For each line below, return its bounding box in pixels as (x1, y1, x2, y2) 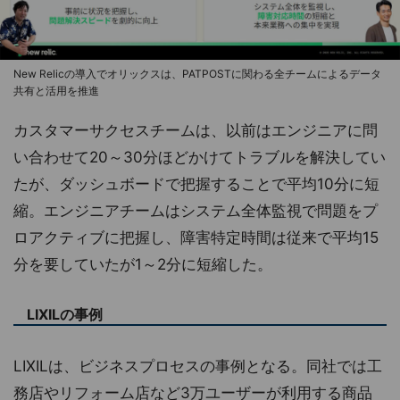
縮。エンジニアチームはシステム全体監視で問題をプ (13, 201, 378, 220)
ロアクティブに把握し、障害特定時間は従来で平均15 (13, 228, 379, 246)
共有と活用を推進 (13, 83, 99, 97)
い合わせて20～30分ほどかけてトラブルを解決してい (13, 147, 386, 166)
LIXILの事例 (27, 304, 103, 323)
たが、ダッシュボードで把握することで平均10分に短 (13, 174, 379, 193)
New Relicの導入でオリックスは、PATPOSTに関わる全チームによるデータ (13, 66, 381, 80)
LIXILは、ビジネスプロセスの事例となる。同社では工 (13, 356, 382, 375)
